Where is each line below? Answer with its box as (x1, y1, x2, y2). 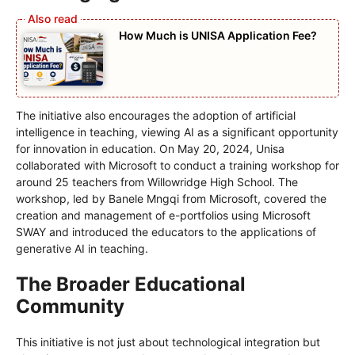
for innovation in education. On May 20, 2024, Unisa (16, 142, 284, 156)
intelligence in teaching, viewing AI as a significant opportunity (16, 125, 338, 139)
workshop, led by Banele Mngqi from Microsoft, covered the (16, 192, 326, 206)
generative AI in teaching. (16, 242, 148, 256)
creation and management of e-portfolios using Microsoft (16, 208, 311, 223)
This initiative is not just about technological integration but (16, 335, 320, 349)
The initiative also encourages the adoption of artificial (16, 109, 296, 123)
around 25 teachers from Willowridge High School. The (16, 175, 298, 189)
